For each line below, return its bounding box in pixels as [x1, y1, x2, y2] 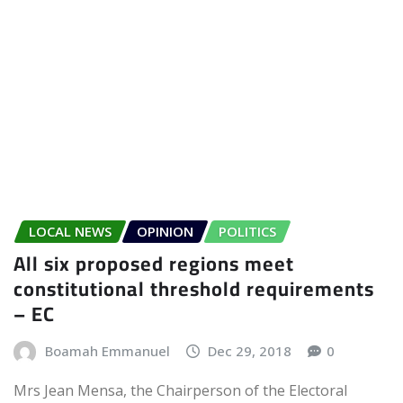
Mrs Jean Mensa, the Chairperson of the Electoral [13, 380, 347, 400]
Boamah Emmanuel [44, 342, 170, 361]
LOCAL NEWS [29, 221, 112, 240]
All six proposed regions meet [13, 245, 294, 283]
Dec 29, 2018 [208, 342, 292, 361]
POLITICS [219, 221, 276, 240]
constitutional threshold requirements [13, 270, 374, 309]
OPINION [137, 221, 193, 240]
